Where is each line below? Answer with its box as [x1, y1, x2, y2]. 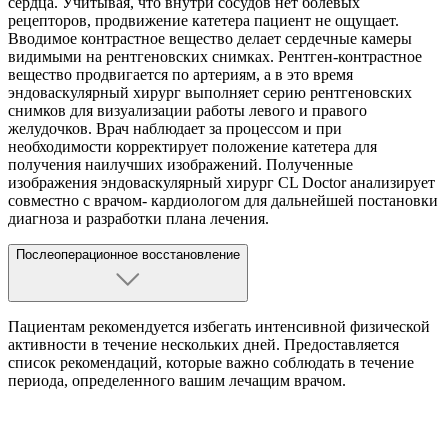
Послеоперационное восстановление [16, 247, 240, 263]
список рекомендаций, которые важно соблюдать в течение [8, 354, 414, 372]
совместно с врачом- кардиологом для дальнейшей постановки [8, 192, 438, 210]
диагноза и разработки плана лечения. [8, 210, 269, 228]
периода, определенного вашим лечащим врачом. [8, 372, 346, 390]
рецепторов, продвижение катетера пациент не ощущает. [8, 12, 399, 30]
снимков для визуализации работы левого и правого [8, 102, 367, 120]
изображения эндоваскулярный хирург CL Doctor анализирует [8, 174, 435, 192]
